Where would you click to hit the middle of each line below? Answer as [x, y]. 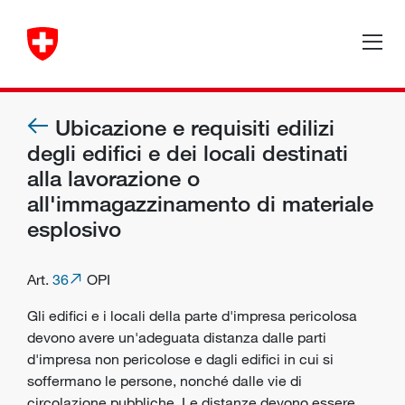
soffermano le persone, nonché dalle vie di [165, 381]
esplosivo [74, 228]
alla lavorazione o [113, 178]
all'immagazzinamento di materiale [200, 203]
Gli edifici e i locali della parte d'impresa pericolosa [192, 316]
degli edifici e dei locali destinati [188, 152]
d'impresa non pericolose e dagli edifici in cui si [180, 359]
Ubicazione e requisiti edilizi [195, 127]
